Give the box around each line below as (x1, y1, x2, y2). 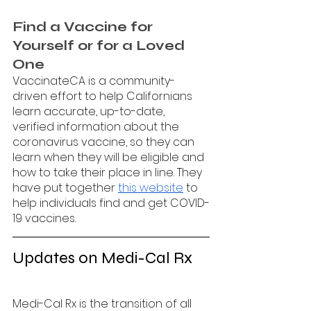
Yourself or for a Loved (12, 36, 188, 54)
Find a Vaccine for (12, 17, 156, 35)
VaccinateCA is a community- (12, 72, 175, 89)
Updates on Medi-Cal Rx (12, 247, 192, 268)
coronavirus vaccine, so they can (12, 133, 197, 150)
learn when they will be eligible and (12, 149, 207, 165)
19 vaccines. (12, 210, 78, 226)
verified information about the (12, 118, 182, 135)
